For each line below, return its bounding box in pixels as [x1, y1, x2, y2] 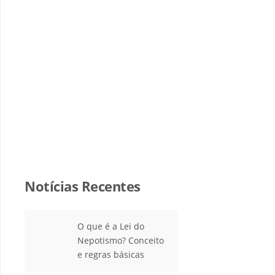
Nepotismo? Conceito [77, 234, 164, 246]
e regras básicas [77, 248, 144, 260]
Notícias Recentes [25, 176, 141, 195]
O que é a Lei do [77, 220, 144, 232]
